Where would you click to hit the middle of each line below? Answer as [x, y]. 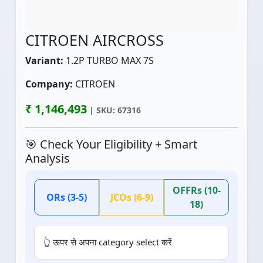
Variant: [44, 60]
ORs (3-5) [66, 197]
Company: [49, 84]
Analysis [48, 158]
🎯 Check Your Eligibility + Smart [111, 144]
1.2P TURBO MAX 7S [109, 60]
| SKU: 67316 [114, 110]
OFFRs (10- [196, 190]
